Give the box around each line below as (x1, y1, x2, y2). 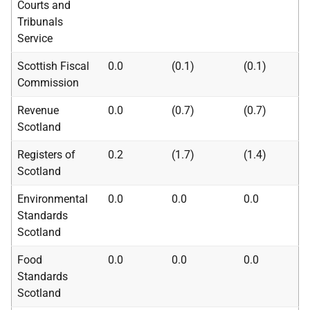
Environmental (17, 192, 88, 206)
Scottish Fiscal (17, 60, 89, 73)
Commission (17, 76, 79, 89)
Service (17, 32, 53, 45)
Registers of (17, 148, 75, 161)
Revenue (17, 104, 59, 117)
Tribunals (17, 15, 63, 28)
